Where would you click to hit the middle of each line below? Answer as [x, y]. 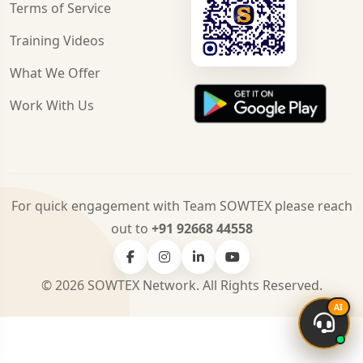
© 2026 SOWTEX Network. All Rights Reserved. [181, 286]
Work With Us [52, 105]
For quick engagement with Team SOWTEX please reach [181, 206]
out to [131, 229]
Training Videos [57, 40]
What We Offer [55, 73]
